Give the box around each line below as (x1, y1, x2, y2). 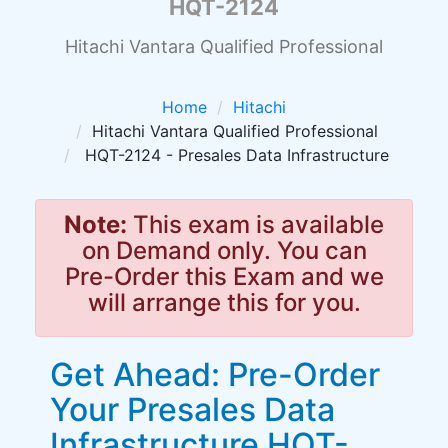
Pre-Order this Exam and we (64, 262, 384, 291)
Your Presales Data (50, 390, 335, 429)
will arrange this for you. (87, 288, 361, 317)
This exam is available (127, 210, 384, 239)
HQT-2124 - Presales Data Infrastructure (80, 145, 389, 165)
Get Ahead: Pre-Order (50, 355, 380, 394)
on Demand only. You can (81, 236, 367, 265)
